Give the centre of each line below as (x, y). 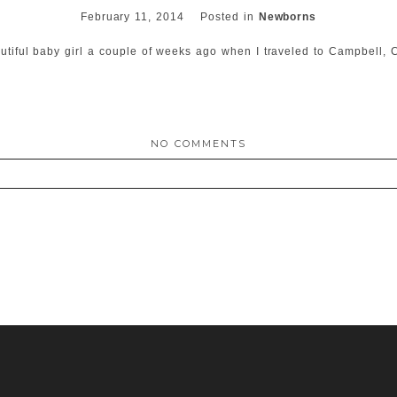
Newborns (288, 17)
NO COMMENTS (198, 144)
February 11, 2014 (134, 17)
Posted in (230, 17)
